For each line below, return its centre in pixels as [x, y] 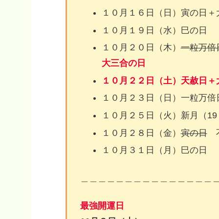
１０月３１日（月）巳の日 [154, 150]
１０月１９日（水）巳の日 [154, 30]
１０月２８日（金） [141, 133]
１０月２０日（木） [141, 48]
